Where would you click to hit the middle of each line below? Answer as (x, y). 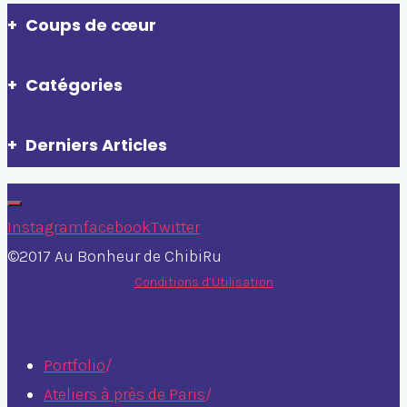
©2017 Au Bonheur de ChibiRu (114, 256)
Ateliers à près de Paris (124, 394)
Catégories (74, 85)
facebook (117, 227)
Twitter (175, 227)
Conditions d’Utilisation (203, 282)
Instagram (45, 227)
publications (116, 108)
